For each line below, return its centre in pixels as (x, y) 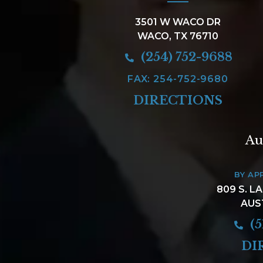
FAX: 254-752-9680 (178, 79)
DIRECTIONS (178, 100)
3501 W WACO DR (178, 22)
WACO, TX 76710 (178, 36)
